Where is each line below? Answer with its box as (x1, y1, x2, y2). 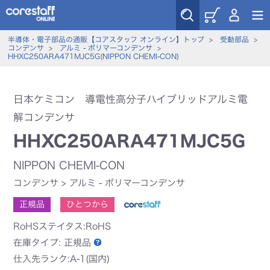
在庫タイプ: (13, 238, 64, 247)
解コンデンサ (13, 112, 75, 122)
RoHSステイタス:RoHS (13, 222, 111, 231)
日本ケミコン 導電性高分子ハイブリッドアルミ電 (13, 94, 248, 104)
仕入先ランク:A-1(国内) (13, 254, 110, 263)
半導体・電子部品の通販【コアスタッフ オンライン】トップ (7, 36, 204, 43)
